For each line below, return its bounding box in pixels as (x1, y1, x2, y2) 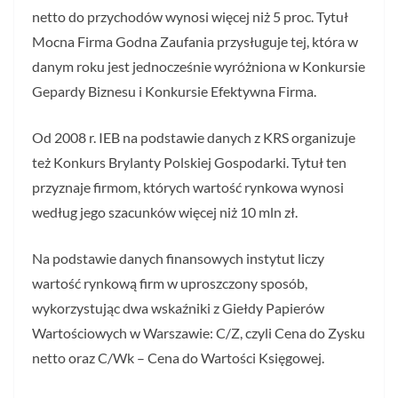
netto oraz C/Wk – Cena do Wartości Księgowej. (32, 349, 324, 366)
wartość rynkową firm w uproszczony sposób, (32, 275, 307, 291)
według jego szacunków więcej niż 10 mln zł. (32, 203, 298, 220)
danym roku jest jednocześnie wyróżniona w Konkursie (32, 58, 365, 75)
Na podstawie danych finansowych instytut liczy (32, 250, 324, 267)
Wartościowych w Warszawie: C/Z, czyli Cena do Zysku (32, 324, 365, 341)
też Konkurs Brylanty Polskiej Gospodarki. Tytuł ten (32, 154, 346, 171)
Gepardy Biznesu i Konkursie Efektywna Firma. (32, 83, 316, 99)
